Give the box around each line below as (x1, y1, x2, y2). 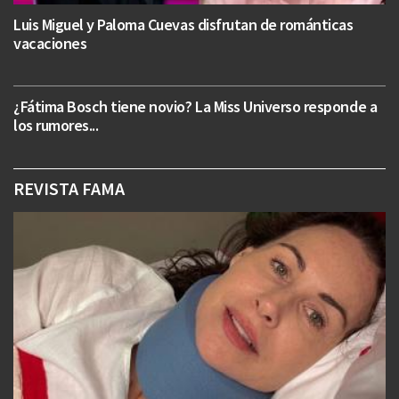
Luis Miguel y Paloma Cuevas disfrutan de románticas (13, 14, 354, 36)
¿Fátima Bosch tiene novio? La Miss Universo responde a (13, 96, 378, 118)
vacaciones (13, 33, 87, 54)
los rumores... (13, 115, 99, 136)
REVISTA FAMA (13, 177, 125, 200)
